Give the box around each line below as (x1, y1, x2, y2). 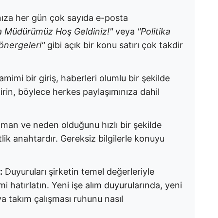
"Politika (137, 26, 170, 36)
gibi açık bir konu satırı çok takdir (45, 40, 183, 50)
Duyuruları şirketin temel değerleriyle (2, 166, 154, 177)
